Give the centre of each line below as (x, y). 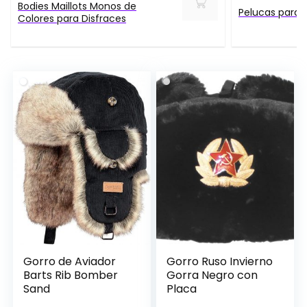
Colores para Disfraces (72, 19)
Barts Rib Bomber (71, 275)
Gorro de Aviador (70, 261)
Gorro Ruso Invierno (220, 261)
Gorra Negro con (212, 275)
